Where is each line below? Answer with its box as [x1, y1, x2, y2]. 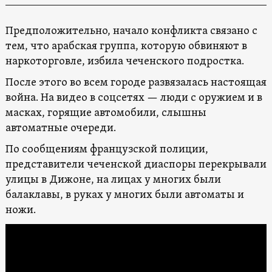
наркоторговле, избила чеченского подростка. [5, 55, 244, 69]
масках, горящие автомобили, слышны [5, 106, 206, 121]
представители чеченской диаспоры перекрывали [5, 158, 267, 172]
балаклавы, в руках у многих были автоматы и [5, 188, 244, 203]
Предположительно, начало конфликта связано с [5, 24, 257, 39]
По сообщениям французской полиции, [5, 143, 208, 157]
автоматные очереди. [5, 121, 116, 136]
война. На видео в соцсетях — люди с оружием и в [5, 91, 262, 106]
